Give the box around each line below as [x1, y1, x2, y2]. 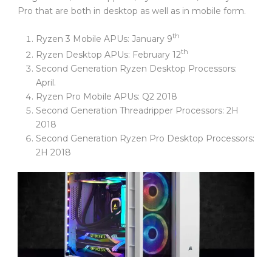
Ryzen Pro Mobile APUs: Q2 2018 [36, 90, 177, 102]
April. [36, 76, 56, 88]
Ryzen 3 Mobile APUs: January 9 [36, 33, 172, 44]
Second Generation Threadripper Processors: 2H [36, 104, 239, 116]
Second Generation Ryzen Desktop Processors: [36, 63, 237, 74]
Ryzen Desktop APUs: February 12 [36, 49, 181, 60]
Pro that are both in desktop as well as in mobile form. [18, 5, 246, 17]
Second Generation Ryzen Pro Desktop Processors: [36, 132, 254, 144]
